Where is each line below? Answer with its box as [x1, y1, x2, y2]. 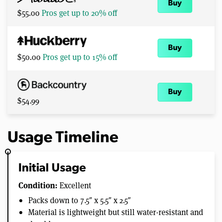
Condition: [18, 179, 57, 191]
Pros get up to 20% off [42, 7, 117, 18]
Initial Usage [18, 163, 86, 175]
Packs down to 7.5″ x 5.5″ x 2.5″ [28, 195, 131, 206]
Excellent [57, 180, 91, 191]
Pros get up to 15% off [43, 51, 117, 62]
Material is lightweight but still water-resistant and [28, 207, 203, 218]
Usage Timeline [7, 130, 118, 147]
